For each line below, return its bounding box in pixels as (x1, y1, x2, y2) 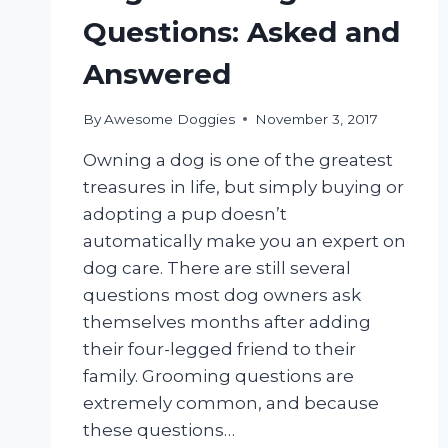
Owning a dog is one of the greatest (83, 149, 393, 170)
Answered (83, 56, 231, 91)
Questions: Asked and (83, 14, 400, 49)
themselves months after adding (83, 311, 371, 332)
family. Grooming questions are (83, 365, 354, 386)
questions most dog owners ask (83, 284, 361, 305)
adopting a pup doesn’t (83, 203, 287, 224)
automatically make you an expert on (83, 230, 406, 251)
